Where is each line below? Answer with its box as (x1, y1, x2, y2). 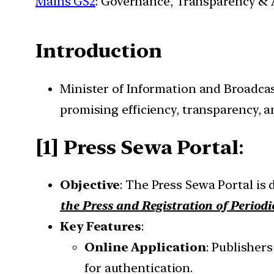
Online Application (84, 240, 207, 255)
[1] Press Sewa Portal (35, 135, 239, 159)
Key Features (60, 219, 141, 234)
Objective (60, 177, 120, 193)
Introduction (35, 39, 162, 63)
